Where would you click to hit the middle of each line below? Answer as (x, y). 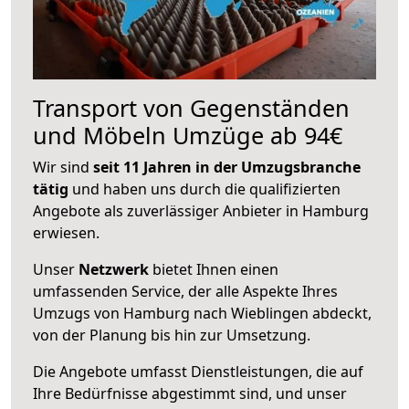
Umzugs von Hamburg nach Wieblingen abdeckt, (202, 313)
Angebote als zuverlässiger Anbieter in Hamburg (201, 210)
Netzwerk (114, 269)
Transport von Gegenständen (191, 107)
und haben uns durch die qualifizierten (204, 189)
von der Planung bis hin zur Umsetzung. (172, 335)
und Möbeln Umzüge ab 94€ (188, 135)
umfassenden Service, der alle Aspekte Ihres (185, 291)
